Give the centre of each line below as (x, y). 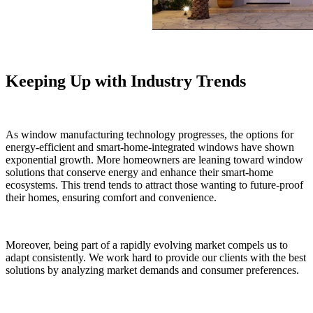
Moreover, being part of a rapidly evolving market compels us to (147, 245)
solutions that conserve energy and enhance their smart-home (139, 172)
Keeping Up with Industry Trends (126, 81)
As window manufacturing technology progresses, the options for (150, 134)
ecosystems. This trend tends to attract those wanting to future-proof (154, 184)
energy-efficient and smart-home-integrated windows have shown (150, 147)
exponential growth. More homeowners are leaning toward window (154, 159)
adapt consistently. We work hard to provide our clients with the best (156, 257)
